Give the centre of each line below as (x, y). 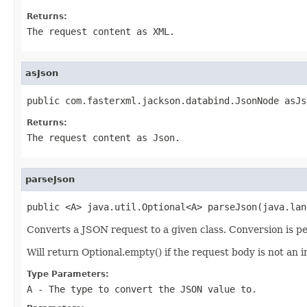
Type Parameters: (68, 274)
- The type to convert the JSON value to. (145, 289)
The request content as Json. (103, 137)
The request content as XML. (101, 31)
